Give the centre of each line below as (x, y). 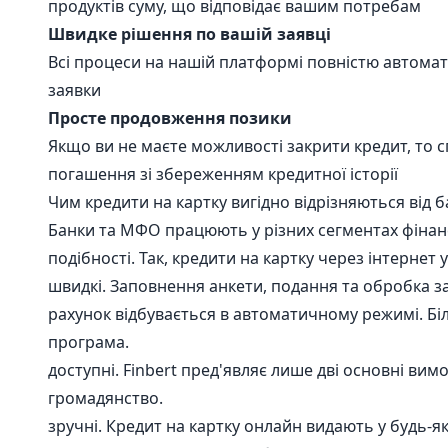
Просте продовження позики (170, 118)
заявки (74, 90)
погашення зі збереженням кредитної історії (223, 174)
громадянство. (105, 398)
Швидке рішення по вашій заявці (189, 34)
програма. (88, 342)
